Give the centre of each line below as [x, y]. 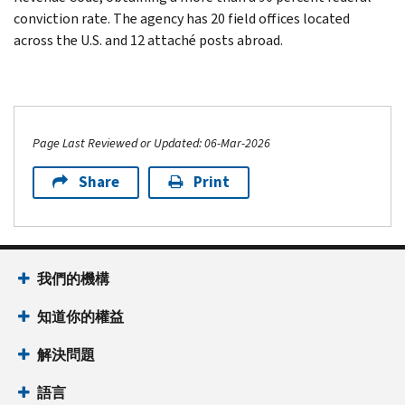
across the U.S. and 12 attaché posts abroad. [148, 40]
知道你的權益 [80, 316]
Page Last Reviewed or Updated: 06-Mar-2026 [151, 143]
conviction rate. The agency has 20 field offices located [182, 18]
